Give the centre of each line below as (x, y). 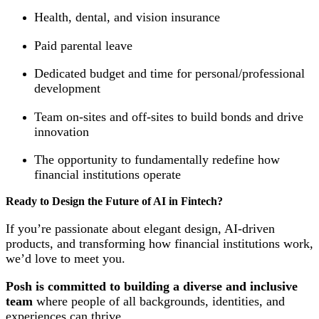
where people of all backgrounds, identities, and (159, 302)
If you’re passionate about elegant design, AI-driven (140, 228)
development (67, 89)
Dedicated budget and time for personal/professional (169, 74)
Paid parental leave (83, 45)
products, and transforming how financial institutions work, (159, 243)
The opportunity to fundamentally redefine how (157, 159)
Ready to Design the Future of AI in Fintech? (114, 202)
